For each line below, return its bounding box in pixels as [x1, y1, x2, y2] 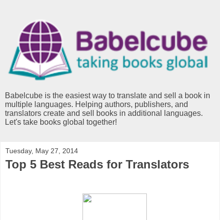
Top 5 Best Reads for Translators [5, 158, 189, 171]
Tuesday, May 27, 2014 [5, 147, 78, 155]
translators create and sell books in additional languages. [5, 109, 203, 118]
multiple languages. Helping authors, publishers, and [5, 100, 188, 109]
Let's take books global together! [5, 118, 117, 127]
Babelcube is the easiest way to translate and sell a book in [5, 91, 210, 100]
